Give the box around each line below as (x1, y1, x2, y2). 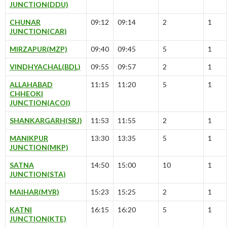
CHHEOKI (10, 89, 43, 98)
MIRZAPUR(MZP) (10, 45, 67, 54)
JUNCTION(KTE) (10, 214, 66, 223)
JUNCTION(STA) (10, 170, 66, 179)
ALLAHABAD (10, 80, 53, 89)
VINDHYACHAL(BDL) (10, 62, 81, 71)
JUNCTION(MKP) (10, 143, 68, 152)
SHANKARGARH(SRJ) (10, 116, 82, 125)
